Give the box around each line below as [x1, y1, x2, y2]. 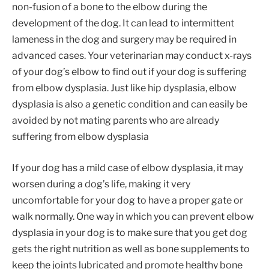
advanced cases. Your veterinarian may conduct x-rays [12, 50, 252, 61]
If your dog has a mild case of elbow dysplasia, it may [12, 162, 243, 174]
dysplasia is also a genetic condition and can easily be [12, 98, 247, 110]
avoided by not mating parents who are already [12, 115, 219, 126]
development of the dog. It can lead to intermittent [12, 17, 234, 29]
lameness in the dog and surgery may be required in [12, 34, 237, 45]
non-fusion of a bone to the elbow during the [12, 1, 207, 13]
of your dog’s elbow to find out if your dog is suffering [12, 66, 247, 77]
